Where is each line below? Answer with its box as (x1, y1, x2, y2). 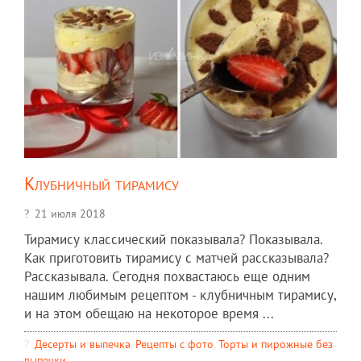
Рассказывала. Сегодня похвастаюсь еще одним (24, 268, 310, 286)
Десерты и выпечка (35, 336, 131, 352)
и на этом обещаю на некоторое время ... (24, 305, 274, 323)
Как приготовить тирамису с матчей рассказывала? (24, 249, 329, 268)
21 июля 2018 (35, 205, 106, 222)
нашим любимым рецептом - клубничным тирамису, (24, 286, 336, 305)
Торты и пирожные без (218, 336, 333, 352)
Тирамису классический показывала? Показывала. (24, 230, 322, 249)
